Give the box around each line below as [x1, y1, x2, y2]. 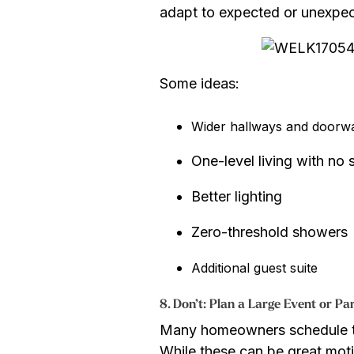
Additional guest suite [191, 259, 318, 276]
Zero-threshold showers [191, 223, 348, 240]
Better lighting [191, 187, 282, 205]
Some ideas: [160, 74, 239, 92]
